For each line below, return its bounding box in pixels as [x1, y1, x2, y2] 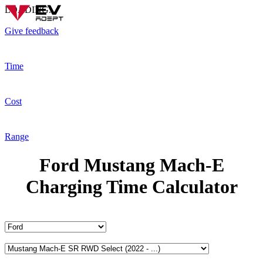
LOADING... [5, 5, 56, 15]
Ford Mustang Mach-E [39, 154, 224, 176]
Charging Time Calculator [25, 176, 238, 198]
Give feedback [5, 26, 59, 36]
